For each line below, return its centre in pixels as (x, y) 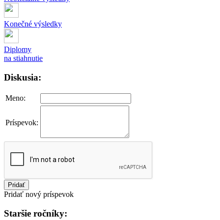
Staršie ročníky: (36, 214)
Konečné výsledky (33, 24)
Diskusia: (23, 77)
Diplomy (18, 49)
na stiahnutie (23, 58)
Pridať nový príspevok (39, 194)
